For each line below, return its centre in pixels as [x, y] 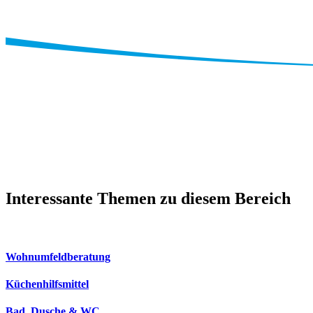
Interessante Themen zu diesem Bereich [148, 198]
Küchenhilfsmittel [47, 284]
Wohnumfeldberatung [58, 256]
